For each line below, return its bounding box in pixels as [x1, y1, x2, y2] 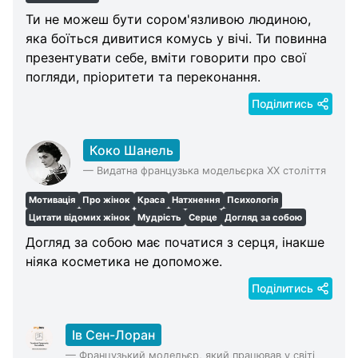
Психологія [227, 194, 279, 206]
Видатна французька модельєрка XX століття [97, 164, 326, 177]
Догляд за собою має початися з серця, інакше [26, 233, 324, 250]
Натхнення [172, 194, 221, 206]
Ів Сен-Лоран [71, 326, 155, 343]
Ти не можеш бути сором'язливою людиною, [26, 10, 311, 27]
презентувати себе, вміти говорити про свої [26, 49, 306, 66]
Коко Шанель [89, 141, 173, 158]
